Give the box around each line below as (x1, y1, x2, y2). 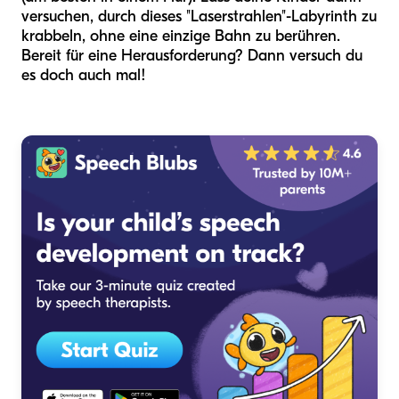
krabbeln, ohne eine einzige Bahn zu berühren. (21, 26, 340, 45)
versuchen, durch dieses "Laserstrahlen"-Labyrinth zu (21, 6, 377, 26)
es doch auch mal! (21, 65, 146, 85)
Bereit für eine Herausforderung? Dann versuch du (21, 45, 362, 65)
